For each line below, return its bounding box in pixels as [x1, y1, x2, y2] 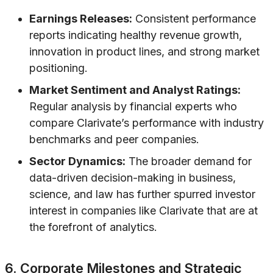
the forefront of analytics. [29, 221, 157, 234]
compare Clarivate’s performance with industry [29, 116, 264, 130]
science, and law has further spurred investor [29, 188, 255, 201]
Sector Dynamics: [29, 155, 126, 168]
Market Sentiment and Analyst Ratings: [29, 83, 241, 97]
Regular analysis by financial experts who [29, 100, 237, 113]
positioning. [29, 62, 88, 75]
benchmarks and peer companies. [29, 133, 199, 146]
